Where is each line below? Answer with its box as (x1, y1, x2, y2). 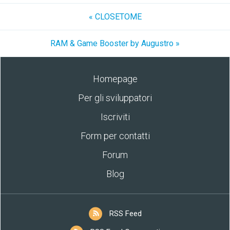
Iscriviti (100, 111, 130, 122)
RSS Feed (109, 209, 142, 218)
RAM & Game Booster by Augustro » (50, 39, 180, 48)
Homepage (92, 73, 138, 84)
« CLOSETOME (88, 12, 142, 22)
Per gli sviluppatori (78, 92, 152, 103)
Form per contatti (80, 130, 150, 141)
